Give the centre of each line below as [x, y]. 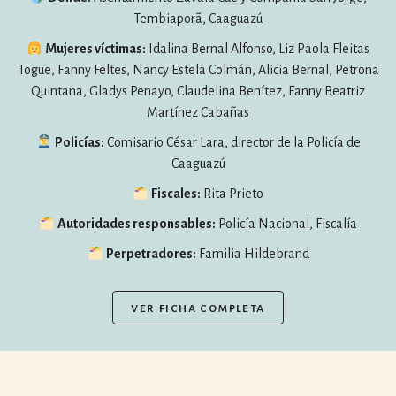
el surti [39, 244]
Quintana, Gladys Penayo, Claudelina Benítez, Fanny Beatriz [198, 91]
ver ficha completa [198, 308]
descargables [65, 198]
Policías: [79, 142]
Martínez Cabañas [198, 112]
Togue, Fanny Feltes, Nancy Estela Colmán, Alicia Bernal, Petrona [198, 70]
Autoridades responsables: [137, 224]
